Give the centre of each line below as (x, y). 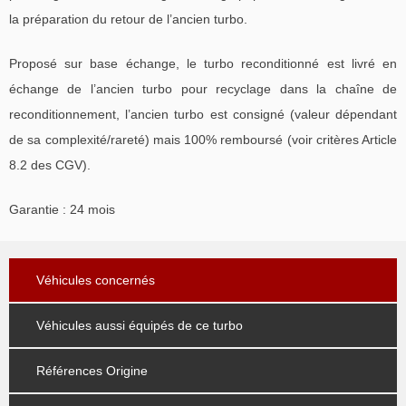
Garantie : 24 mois (62, 209)
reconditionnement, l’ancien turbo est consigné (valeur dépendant (203, 114)
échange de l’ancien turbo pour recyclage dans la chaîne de (203, 88)
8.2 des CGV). (50, 164)
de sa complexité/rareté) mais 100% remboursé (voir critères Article (203, 139)
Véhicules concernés (96, 280)
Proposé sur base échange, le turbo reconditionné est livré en (203, 63)
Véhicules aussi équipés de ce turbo (140, 325)
